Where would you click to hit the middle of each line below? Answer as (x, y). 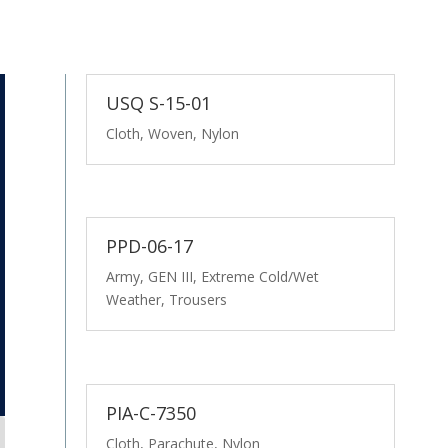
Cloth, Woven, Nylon (172, 133)
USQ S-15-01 (158, 102)
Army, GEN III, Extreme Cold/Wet (212, 277)
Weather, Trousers (166, 300)
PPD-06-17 (149, 246)
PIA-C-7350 (150, 412)
